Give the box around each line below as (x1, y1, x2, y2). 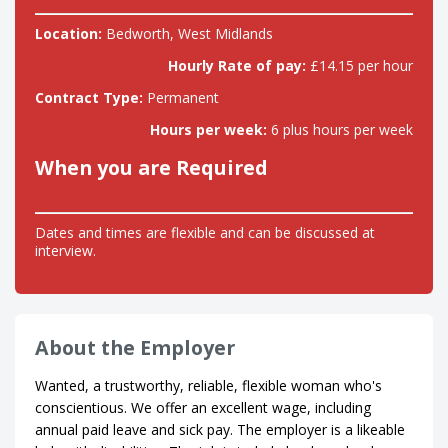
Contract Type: (35, 88, 143, 107)
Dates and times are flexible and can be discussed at (35, 223, 375, 242)
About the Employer (35, 334, 235, 361)
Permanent (143, 88, 219, 107)
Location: (35, 24, 102, 43)
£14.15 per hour (306, 56, 413, 75)
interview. (35, 241, 96, 260)
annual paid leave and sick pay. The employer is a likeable (35, 420, 405, 439)
